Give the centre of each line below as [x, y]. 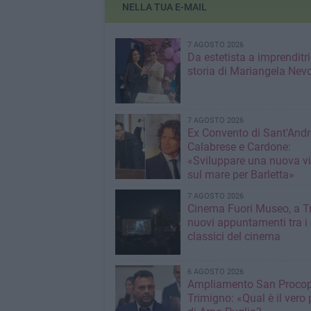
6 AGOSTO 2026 [215, 272]
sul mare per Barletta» [241, 175]
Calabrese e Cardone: [239, 147]
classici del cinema [234, 237]
